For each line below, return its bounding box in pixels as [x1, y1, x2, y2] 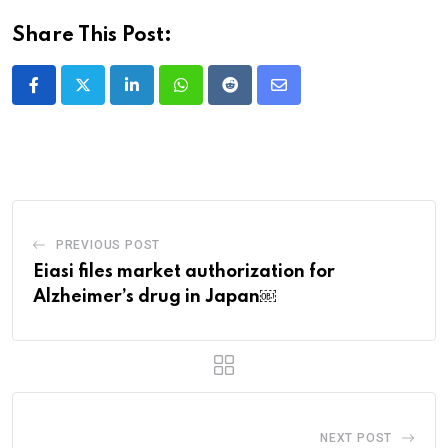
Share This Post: [12, 25, 172, 46]
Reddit [228, 87, 275, 107]
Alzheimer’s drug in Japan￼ [33, 287, 276, 306]
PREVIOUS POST [55, 237, 161, 252]
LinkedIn [130, 87, 191, 107]
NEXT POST [319, 430, 393, 445]
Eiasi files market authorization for [33, 262, 335, 281]
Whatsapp [179, 87, 250, 107]
